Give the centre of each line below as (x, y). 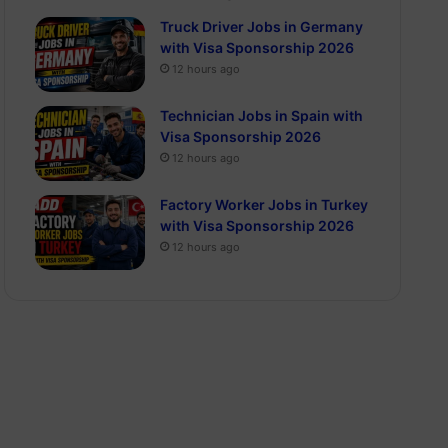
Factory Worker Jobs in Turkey (264, 204)
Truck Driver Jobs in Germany (262, 26)
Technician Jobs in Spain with (262, 115)
